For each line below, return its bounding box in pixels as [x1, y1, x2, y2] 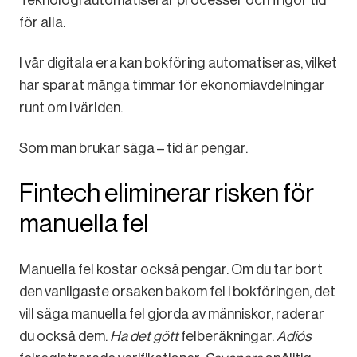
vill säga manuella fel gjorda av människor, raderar [19, 306, 324, 323]
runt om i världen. [19, 100, 123, 116]
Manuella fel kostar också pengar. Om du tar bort [19, 261, 323, 278]
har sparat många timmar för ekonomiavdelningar [19, 77, 325, 94]
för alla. [19, 14, 65, 31]
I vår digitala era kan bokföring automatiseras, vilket [19, 55, 337, 72]
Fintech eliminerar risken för [19, 178, 314, 208]
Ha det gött [110, 328, 181, 345]
